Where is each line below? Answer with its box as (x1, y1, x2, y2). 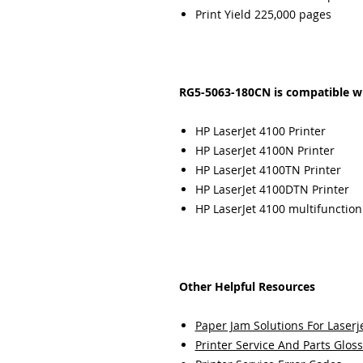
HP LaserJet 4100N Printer (194, 143, 335, 158)
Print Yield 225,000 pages (194, 6, 331, 22)
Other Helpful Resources (178, 279, 315, 294)
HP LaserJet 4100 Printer (194, 123, 326, 139)
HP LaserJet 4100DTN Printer (194, 181, 349, 197)
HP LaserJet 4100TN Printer (194, 162, 341, 177)
